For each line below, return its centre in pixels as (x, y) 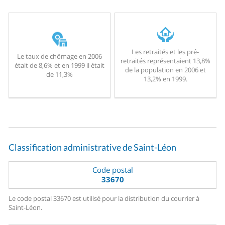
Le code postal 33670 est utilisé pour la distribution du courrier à (104, 199)
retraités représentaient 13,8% (165, 61)
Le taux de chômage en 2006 (59, 56)
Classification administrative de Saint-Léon (93, 147)
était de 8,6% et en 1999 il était (59, 65)
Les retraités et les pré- (165, 52)
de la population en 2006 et (165, 70)
